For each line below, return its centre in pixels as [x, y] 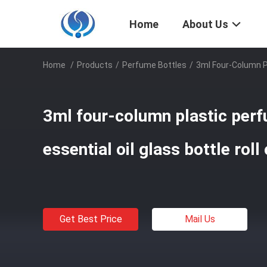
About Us [205, 24]
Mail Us [200, 219]
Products [95, 65]
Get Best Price [91, 219]
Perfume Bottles [154, 65]
